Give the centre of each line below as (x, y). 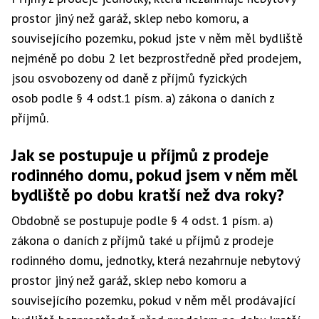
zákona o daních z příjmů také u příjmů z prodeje (142, 240)
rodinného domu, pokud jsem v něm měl (155, 175)
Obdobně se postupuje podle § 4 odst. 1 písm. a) (142, 220)
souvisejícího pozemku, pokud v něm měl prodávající (153, 300)
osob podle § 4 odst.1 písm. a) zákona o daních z (143, 98)
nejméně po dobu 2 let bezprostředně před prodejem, (156, 58)
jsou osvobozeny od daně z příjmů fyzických (129, 78)
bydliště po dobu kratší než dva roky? (148, 195)
